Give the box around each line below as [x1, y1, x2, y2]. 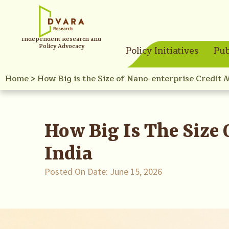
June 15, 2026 [108, 166, 162, 178]
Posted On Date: [44, 166, 108, 178]
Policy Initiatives [125, 43, 198, 59]
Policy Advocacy [38, 43, 84, 51]
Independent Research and [21, 36, 102, 43]
